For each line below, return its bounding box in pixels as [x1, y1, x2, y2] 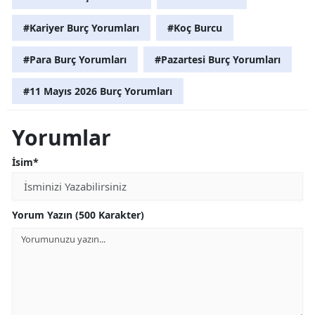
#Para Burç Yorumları [23, 52, 127, 66]
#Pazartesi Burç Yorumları [155, 52, 281, 66]
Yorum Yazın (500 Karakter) [12, 207, 144, 221]
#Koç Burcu [167, 20, 222, 34]
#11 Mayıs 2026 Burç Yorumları [23, 84, 172, 98]
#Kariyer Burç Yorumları [23, 20, 139, 34]
